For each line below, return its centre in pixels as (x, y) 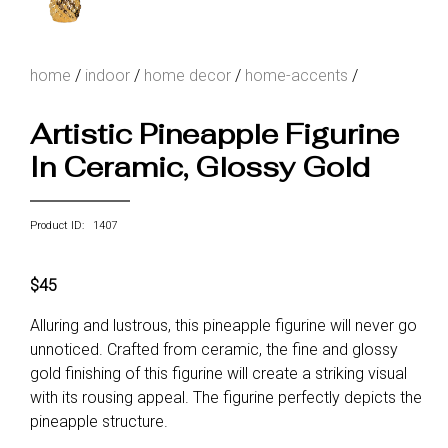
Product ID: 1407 (73, 225)
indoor (107, 75)
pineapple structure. (99, 421)
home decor (187, 75)
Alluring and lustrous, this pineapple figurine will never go (223, 325)
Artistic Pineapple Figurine (214, 133)
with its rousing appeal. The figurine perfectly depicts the (226, 397)
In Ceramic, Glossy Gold (200, 166)
